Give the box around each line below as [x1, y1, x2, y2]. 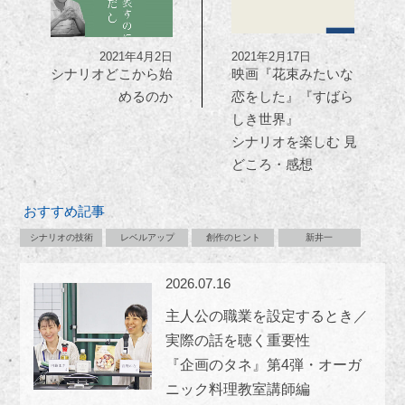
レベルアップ [119, 232, 174, 243]
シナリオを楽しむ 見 [231, 134, 357, 150]
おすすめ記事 [24, 203, 106, 220]
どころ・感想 [231, 156, 313, 173]
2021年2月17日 [231, 50, 311, 64]
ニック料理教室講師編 [165, 381, 311, 398]
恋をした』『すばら [231, 89, 353, 105]
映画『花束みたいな [231, 66, 353, 82]
